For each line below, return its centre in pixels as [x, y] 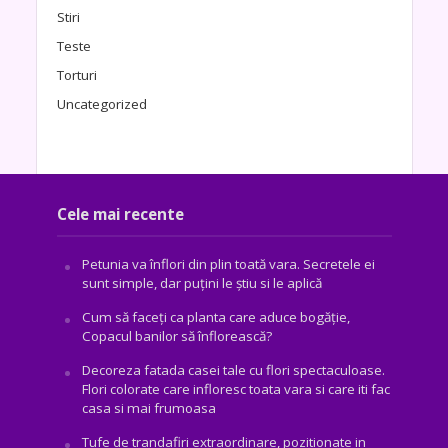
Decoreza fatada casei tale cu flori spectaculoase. [233, 369]
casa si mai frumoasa [148, 407]
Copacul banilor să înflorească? [176, 335]
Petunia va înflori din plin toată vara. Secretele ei [228, 263]
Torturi [76, 74]
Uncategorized [101, 103]
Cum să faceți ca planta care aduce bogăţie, [215, 316]
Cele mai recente [120, 213]
